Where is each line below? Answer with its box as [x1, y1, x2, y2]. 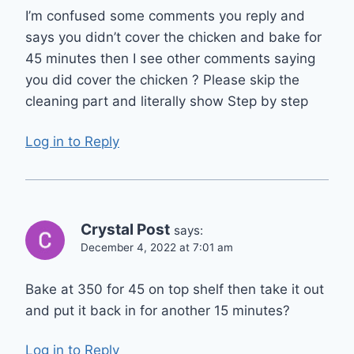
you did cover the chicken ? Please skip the [25, 72, 299, 88]
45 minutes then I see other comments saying [25, 51, 315, 67]
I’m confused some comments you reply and [25, 8, 305, 24]
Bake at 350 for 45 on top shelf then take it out [25, 281, 324, 297]
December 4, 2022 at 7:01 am [81, 240, 233, 254]
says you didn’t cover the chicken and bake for [25, 29, 322, 46]
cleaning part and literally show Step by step [25, 93, 308, 110]
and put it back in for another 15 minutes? [25, 302, 290, 318]
